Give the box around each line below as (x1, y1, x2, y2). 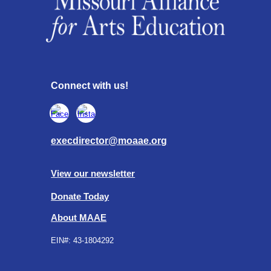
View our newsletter (51, 169, 135, 179)
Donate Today (51, 192, 109, 202)
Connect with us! (51, 80, 131, 91)
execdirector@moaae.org (51, 135, 168, 146)
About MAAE (51, 213, 107, 223)
